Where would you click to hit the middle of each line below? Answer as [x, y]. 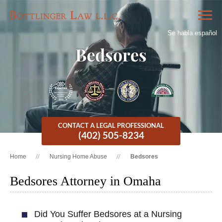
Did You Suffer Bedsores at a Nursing [108, 214]
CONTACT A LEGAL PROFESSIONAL [111, 125]
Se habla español [192, 33]
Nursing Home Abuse [78, 157]
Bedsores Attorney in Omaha [85, 181]
